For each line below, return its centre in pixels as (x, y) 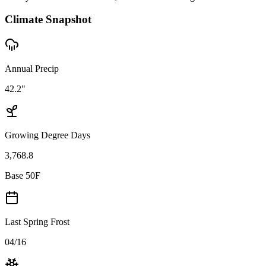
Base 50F (23, 175)
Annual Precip (32, 68)
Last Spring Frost (37, 221)
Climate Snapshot (48, 20)
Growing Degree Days (47, 135)
